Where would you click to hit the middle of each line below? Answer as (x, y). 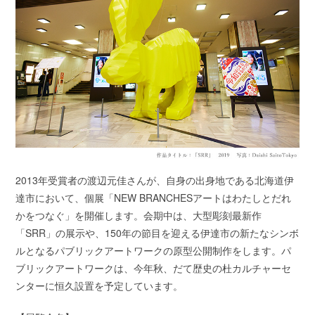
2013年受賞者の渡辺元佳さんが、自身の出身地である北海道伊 (155, 180)
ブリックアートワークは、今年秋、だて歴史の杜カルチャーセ (154, 268)
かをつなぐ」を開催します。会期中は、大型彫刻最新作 (139, 215)
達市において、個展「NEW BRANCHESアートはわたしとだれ (154, 197)
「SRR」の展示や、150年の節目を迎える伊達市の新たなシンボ (157, 232)
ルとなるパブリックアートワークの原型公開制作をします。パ (154, 250)
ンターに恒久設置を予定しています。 (99, 285)
